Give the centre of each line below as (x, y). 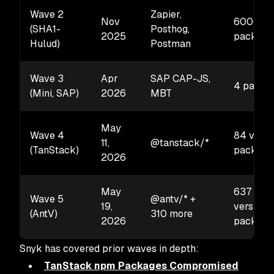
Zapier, (166, 14)
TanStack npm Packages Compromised (141, 265)
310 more (172, 213)
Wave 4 (47, 135)
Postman (171, 43)
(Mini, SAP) (54, 93)
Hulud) (45, 43)
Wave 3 (47, 78)
